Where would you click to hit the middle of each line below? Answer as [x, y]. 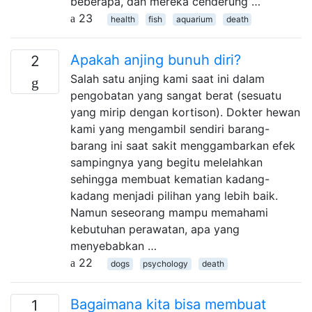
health [123, 19]
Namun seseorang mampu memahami [169, 212]
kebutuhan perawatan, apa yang [155, 229]
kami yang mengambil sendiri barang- [170, 129]
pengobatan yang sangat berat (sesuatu [176, 95]
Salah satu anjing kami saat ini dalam [167, 79]
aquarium [194, 19]
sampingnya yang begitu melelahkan [166, 162]
